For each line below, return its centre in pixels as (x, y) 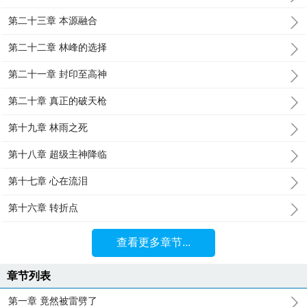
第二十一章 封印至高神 (58, 74)
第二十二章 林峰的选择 (58, 47)
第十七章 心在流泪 (48, 181)
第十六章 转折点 (44, 208)
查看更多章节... (153, 242)
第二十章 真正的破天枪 (58, 101)
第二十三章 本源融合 (53, 21)
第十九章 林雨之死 (48, 127)
